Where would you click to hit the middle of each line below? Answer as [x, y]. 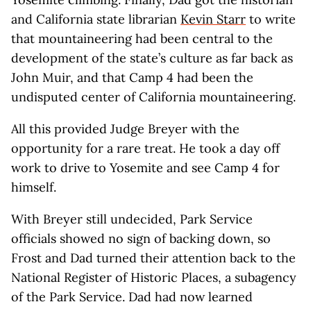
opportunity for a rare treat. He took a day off [145, 148]
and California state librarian [96, 19]
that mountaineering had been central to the [142, 39]
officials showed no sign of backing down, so [141, 238]
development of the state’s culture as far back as [152, 58]
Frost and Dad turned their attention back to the [153, 258]
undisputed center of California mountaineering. [153, 97]
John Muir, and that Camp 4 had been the [132, 77]
